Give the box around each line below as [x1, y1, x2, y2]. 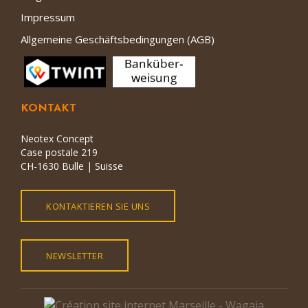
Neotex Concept [21, 132, 93, 146]
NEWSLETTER [46, 250, 103, 263]
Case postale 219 [21, 146, 98, 159]
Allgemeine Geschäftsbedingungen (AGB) [21, 32, 214, 46]
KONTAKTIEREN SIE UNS [46, 200, 150, 213]
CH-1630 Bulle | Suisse [21, 159, 123, 173]
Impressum [21, 10, 75, 24]
